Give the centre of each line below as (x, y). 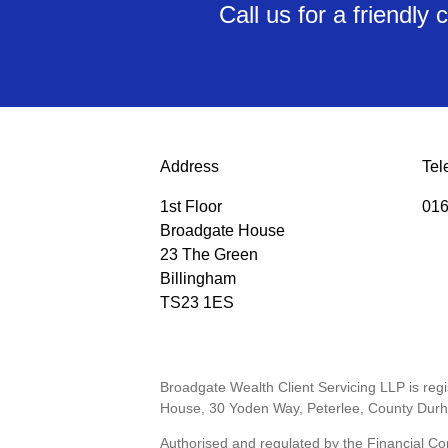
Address (189, 166)
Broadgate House (222, 230)
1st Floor (191, 206)
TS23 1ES (197, 302)
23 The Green (209, 254)
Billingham (198, 278)
